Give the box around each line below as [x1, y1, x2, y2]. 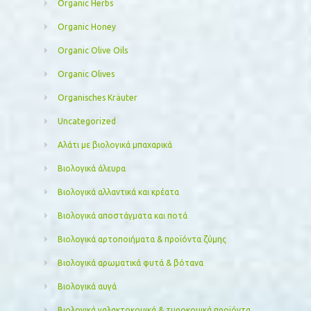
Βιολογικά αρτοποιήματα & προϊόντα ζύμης [58, 234, 226, 244]
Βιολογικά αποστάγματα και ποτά [58, 210, 187, 220]
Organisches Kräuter [58, 92, 137, 102]
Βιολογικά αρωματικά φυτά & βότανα [58, 258, 203, 267]
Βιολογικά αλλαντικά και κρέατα [58, 187, 179, 196]
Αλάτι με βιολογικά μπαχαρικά [58, 140, 172, 149]
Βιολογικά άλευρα [58, 163, 126, 173]
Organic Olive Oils [58, 45, 128, 55]
